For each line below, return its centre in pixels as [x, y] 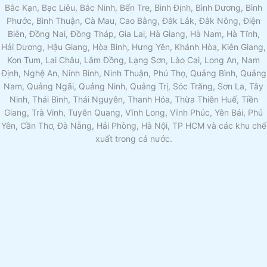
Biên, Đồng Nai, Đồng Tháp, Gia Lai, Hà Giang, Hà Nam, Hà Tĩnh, [133, 34]
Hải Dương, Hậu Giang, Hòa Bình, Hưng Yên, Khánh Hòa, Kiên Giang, [133, 47]
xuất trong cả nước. [133, 139]
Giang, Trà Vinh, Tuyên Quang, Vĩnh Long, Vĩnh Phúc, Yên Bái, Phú [133, 112]
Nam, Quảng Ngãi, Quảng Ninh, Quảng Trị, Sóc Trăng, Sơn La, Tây [133, 86]
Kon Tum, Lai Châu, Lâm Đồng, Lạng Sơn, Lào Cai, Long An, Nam [133, 60]
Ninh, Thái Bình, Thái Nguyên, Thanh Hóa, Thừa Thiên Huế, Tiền [133, 99]
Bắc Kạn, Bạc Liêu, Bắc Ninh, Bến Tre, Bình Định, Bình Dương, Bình [133, 7]
